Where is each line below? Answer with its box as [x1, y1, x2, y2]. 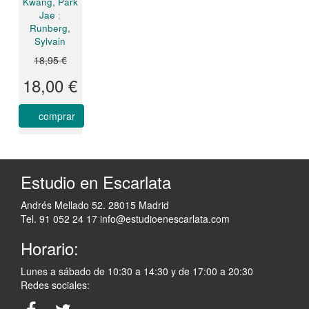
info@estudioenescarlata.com [97, 212, 230, 226]
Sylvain [34, 34, 66, 48]
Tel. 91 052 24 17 [21, 212, 97, 226]
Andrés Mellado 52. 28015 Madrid [21, 198, 169, 212]
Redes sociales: [21, 278, 90, 292]
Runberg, [30, 21, 71, 35]
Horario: [21, 236, 79, 261]
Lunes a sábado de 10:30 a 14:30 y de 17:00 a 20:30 [21, 264, 253, 279]
